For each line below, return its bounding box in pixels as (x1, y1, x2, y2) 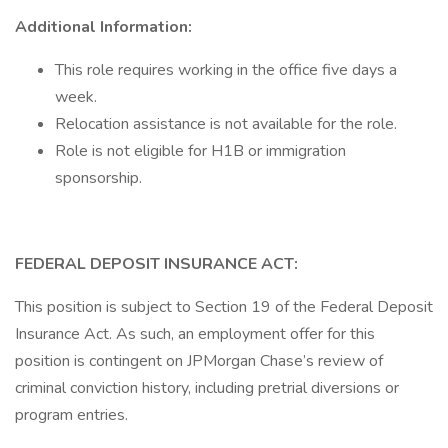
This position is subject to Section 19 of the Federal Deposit (15, 296, 433, 318)
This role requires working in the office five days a (55, 59, 397, 81)
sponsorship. (55, 167, 142, 189)
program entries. (15, 404, 128, 426)
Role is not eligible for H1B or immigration (55, 140, 346, 162)
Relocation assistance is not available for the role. (55, 113, 401, 135)
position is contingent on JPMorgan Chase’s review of (15, 350, 383, 372)
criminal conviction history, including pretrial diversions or (15, 377, 399, 399)
